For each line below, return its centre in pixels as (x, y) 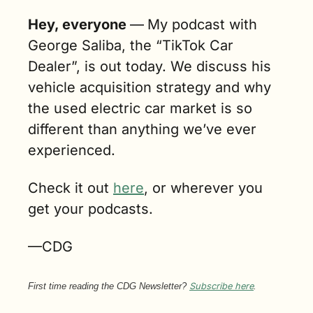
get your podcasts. (90, 209)
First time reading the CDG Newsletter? (109, 286)
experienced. (72, 150)
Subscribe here (221, 286)
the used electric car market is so (140, 108)
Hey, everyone (79, 24)
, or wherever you (203, 188)
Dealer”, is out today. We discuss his (150, 66)
